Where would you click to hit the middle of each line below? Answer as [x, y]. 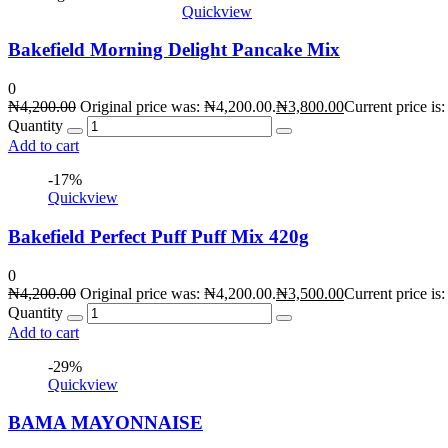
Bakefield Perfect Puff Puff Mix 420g [158, 236]
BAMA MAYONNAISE [105, 423]
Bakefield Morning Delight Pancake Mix [174, 50]
